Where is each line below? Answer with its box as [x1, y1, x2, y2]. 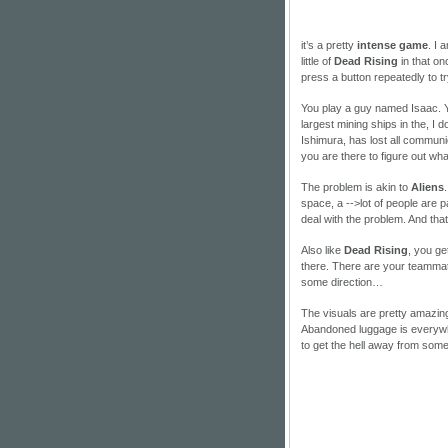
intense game [357, 39, 428, 51]
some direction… [301, 276, 383, 288]
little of [301, 55, 334, 67]
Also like [301, 244, 344, 256]
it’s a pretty [301, 39, 357, 51]
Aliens [411, 181, 444, 193]
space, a [301, 197, 346, 209]
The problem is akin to [301, 181, 411, 193]
